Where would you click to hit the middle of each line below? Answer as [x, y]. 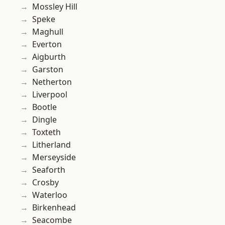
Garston [48, 70]
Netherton [52, 82]
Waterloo [50, 195]
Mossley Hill [55, 7]
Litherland [51, 145]
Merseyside [54, 157]
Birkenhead [54, 208]
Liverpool [50, 95]
